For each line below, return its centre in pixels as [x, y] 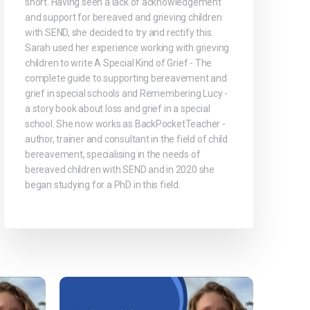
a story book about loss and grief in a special [118, 109]
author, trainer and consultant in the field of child [127, 139]
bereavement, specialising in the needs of [113, 155]
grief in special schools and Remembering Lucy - [127, 94]
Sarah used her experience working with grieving [127, 48]
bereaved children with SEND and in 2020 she [120, 170]
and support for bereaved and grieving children [124, 18]
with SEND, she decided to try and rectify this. [119, 33]
